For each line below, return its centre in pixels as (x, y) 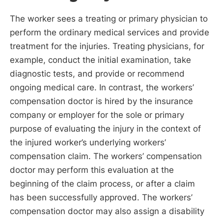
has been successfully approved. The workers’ (101, 198)
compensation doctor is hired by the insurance (101, 101)
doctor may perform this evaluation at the (92, 170)
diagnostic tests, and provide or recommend (97, 74)
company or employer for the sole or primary (97, 115)
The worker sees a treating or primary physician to (109, 19)
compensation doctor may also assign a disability (107, 211)
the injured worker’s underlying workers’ (88, 143)
